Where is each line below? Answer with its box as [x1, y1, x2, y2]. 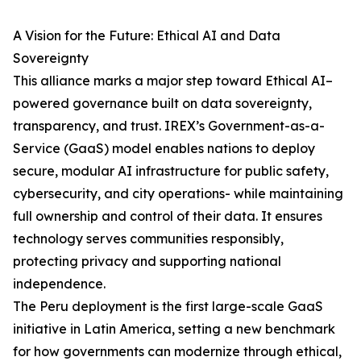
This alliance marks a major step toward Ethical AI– [13, 73, 333, 89]
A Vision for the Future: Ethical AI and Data [13, 27, 280, 44]
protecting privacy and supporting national [13, 253, 281, 270]
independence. [13, 276, 106, 293]
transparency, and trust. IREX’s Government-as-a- [13, 118, 325, 135]
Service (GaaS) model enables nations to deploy [13, 140, 315, 157]
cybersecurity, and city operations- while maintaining [13, 185, 343, 202]
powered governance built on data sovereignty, [13, 95, 312, 112]
